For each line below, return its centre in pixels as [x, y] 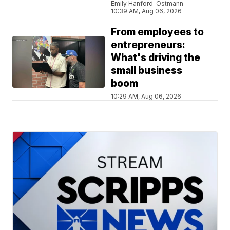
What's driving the [156, 58]
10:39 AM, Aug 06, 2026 [147, 11]
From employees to [158, 32]
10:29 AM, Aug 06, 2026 [146, 97]
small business [147, 71]
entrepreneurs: [148, 45]
